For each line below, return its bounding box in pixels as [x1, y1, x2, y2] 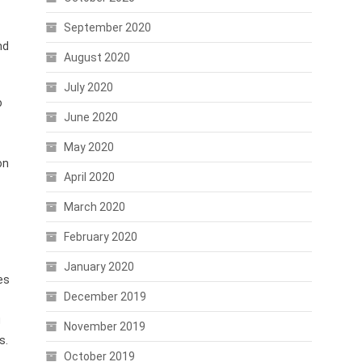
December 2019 [63, 290, 146, 303]
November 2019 [63, 320, 145, 333]
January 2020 [63, 260, 134, 273]
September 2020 [63, 21, 151, 34]
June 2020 [63, 111, 118, 124]
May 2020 [63, 141, 114, 154]
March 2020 [63, 200, 125, 213]
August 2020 [63, 51, 130, 64]
